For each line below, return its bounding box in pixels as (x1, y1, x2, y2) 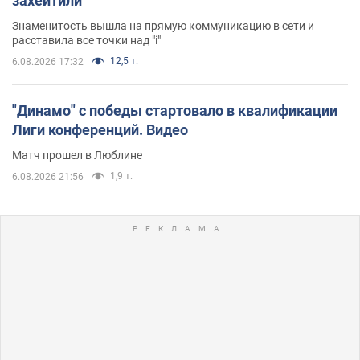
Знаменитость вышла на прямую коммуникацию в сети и (12, 18, 314, 32)
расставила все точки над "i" (12, 33, 161, 47)
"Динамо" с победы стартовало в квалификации (12, 101, 337, 119)
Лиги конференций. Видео (12, 121, 188, 138)
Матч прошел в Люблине (12, 148, 142, 162)
